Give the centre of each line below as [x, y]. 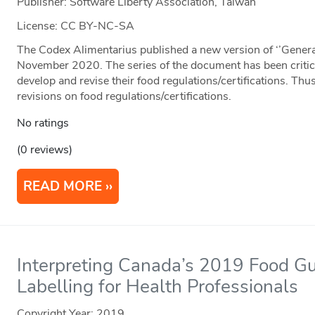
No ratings [43, 123]
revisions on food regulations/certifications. [124, 97]
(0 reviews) [45, 150]
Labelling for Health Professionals [158, 287]
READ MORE [63, 187]
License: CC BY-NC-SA [76, 26]
